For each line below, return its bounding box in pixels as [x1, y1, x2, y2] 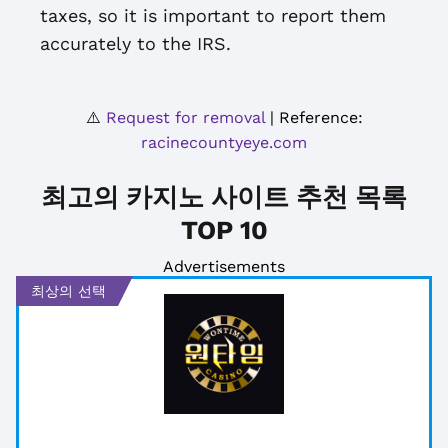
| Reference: [264, 108, 363, 127]
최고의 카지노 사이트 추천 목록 [41, 182, 407, 212]
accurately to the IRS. [40, 33, 231, 54]
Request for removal [105, 108, 265, 127]
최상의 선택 [31, 283, 106, 299]
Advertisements [163, 257, 285, 276]
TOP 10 [180, 215, 268, 245]
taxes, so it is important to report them [40, 5, 386, 26]
